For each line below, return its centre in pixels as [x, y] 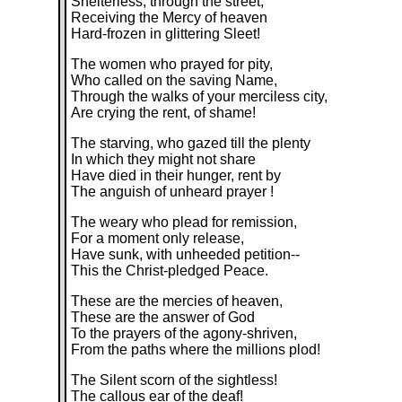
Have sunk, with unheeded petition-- [186, 254]
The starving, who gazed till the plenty [191, 143]
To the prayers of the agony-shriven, [184, 333]
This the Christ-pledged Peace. [170, 271]
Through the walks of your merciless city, [200, 96]
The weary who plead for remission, [184, 222]
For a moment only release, [158, 238]
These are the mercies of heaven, [177, 301]
